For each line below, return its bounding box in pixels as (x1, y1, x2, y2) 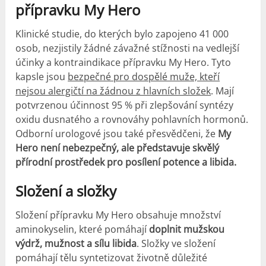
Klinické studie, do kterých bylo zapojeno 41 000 (15, 27, 229, 41)
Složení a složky (15, 181, 117, 201)
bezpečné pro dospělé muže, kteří (68, 70, 220, 84)
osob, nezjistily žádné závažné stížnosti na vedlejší (15, 42, 240, 55)
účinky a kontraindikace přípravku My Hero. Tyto (15, 56, 232, 69)
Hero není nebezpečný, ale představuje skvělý (15, 141, 220, 155)
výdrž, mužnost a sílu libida (15, 237, 137, 251)
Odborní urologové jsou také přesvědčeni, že (15, 127, 218, 141)
